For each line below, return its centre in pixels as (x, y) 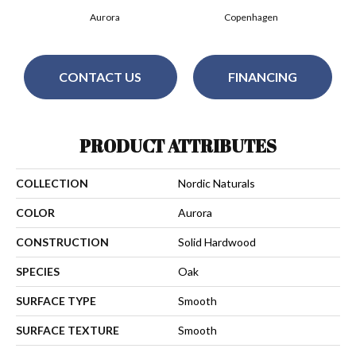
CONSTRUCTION (62, 242)
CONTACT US (101, 77)
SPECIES (38, 271)
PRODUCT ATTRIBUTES (178, 145)
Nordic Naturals (217, 183)
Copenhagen (251, 17)
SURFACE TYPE (56, 300)
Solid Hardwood (217, 242)
